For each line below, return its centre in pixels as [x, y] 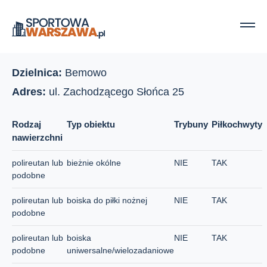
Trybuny [191, 124]
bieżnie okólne [94, 163]
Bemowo [86, 73]
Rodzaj [27, 124]
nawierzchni [37, 137]
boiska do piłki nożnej [107, 200]
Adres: [30, 92]
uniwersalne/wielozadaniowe [120, 250]
